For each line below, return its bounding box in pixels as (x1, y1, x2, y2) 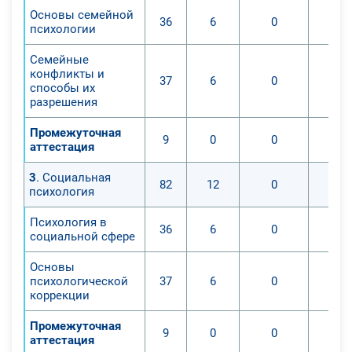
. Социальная (36, 170, 111, 185)
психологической (30, 273, 128, 288)
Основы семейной (30, 7, 134, 22)
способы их (30, 80, 95, 95)
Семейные (30, 52, 89, 67)
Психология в (30, 214, 107, 229)
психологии (30, 21, 96, 36)
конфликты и (30, 66, 104, 81)
